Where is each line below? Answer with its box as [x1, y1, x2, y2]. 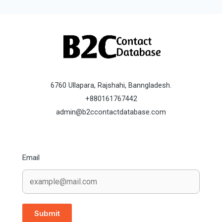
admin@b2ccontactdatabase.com [56, 107, 166, 116]
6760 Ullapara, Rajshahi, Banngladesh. [51, 80, 171, 90]
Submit [34, 209, 60, 219]
